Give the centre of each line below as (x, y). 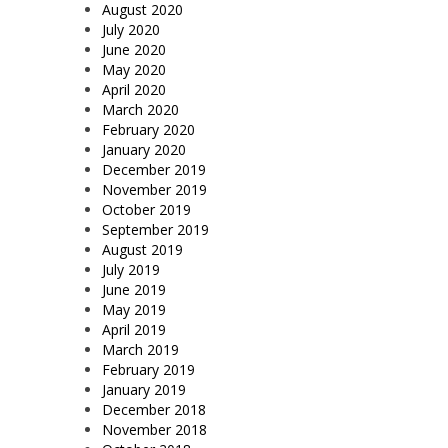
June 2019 (134, 290)
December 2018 (154, 410)
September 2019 (155, 230)
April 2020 (134, 90)
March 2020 (140, 110)
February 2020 (148, 130)
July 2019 (131, 270)
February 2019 (148, 370)
